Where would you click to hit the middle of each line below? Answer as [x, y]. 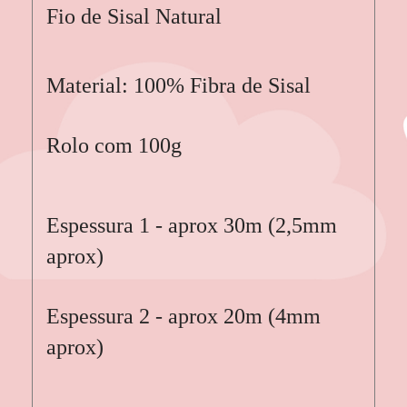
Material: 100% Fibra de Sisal [179, 85]
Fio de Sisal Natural [134, 16]
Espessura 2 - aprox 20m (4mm [184, 316]
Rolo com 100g [114, 145]
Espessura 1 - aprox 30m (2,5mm [192, 225]
